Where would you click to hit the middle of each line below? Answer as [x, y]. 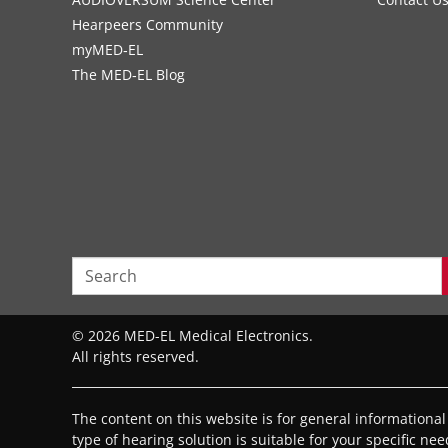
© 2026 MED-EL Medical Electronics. [192, 336]
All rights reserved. [135, 357]
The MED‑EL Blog [128, 75]
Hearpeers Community [147, 25]
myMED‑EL [107, 50]
